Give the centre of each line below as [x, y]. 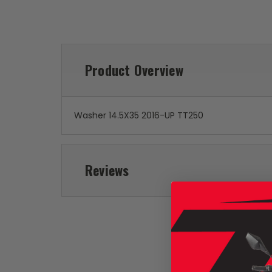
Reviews [107, 170]
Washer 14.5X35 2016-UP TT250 [139, 116]
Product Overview [134, 70]
